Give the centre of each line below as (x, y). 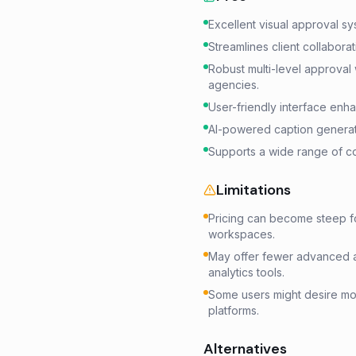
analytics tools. (246, 272)
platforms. (234, 310)
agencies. (234, 85)
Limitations (253, 190)
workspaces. (242, 234)
